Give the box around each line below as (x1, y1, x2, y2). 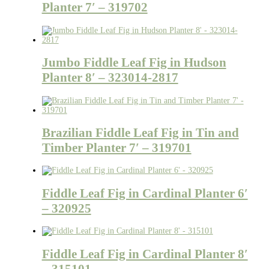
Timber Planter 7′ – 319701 (41, 140, 192, 155)
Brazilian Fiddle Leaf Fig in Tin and (41, 125, 239, 140)
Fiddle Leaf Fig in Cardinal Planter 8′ (41, 246, 248, 261)
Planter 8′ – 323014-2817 (41, 70, 178, 85)
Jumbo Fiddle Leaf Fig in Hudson (41, 55, 226, 70)
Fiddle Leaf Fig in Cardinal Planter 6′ (41, 186, 248, 201)
